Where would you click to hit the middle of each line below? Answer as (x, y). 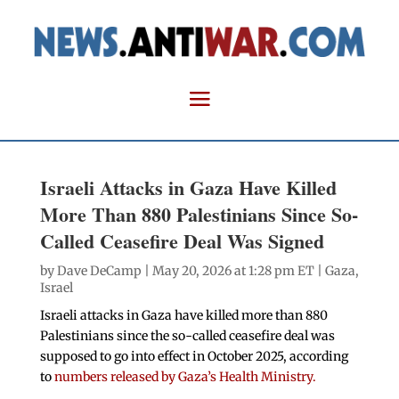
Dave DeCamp (99, 271)
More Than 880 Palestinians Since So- (199, 215)
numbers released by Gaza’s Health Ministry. (185, 377)
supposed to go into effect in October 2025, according (194, 357)
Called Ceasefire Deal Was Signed (182, 241)
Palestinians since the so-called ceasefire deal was (187, 336)
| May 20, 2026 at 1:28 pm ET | (233, 271)
